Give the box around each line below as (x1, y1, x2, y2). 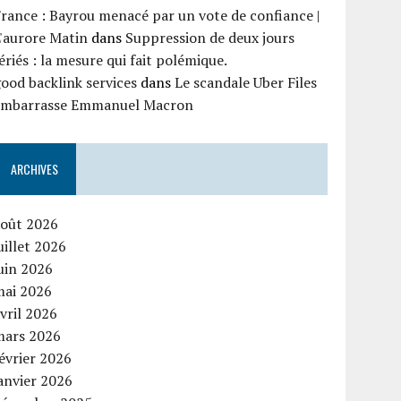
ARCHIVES (11, 159, 59, 179)
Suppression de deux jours (125, 28, 295, 48)
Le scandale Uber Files (175, 73, 318, 93)
